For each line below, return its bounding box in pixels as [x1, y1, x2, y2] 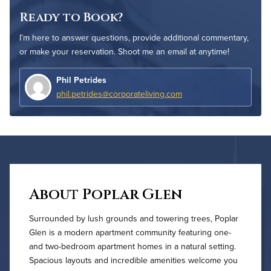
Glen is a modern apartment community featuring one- [29, 226, 231, 239]
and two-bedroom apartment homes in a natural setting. [29, 240, 236, 253]
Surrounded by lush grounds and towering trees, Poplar [29, 212, 238, 225]
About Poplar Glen [29, 185, 182, 205]
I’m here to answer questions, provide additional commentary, [19, 31, 249, 44]
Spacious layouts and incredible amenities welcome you [29, 254, 238, 267]
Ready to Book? [19, 8, 123, 25]
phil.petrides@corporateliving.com [56, 87, 182, 100]
